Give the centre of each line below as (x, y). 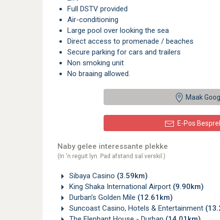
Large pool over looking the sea (120, 30)
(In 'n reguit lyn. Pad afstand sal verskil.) (111, 156)
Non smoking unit (98, 63)
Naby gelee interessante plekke (113, 146)
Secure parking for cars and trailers (126, 52)
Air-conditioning (95, 20)
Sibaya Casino (92, 176)
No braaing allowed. (101, 74)
